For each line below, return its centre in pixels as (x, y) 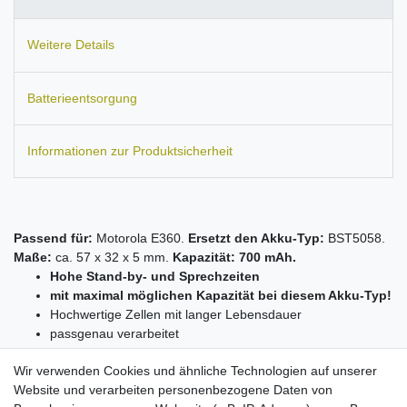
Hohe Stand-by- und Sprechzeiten (155, 277)
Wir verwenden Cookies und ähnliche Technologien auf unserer (195, 371)
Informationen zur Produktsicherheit (130, 151)
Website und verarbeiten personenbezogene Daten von (173, 390)
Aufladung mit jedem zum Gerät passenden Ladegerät (206, 372)
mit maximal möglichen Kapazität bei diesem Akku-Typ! (221, 296)
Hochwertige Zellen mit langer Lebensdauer (176, 315)
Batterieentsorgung (82, 98)
